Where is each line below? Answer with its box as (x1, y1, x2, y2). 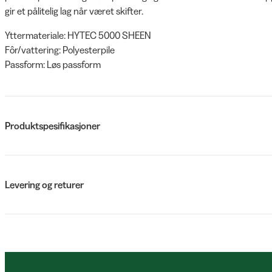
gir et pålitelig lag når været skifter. (5, 5, 143, 17)
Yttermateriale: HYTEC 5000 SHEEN (5, 29, 151, 41)
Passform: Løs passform (5, 58, 101, 70)
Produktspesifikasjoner (5, 120, 100, 132)
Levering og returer (5, 178, 84, 191)
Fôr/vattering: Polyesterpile (5, 44, 115, 56)
